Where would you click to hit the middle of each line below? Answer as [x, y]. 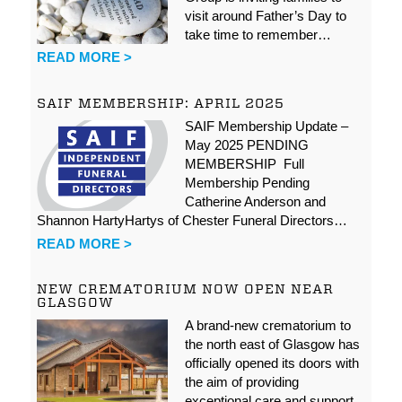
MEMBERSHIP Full [244, 164]
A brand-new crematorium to [267, 326]
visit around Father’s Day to [265, 16]
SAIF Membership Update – [266, 127]
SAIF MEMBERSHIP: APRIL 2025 [161, 103]
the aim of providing [241, 382]
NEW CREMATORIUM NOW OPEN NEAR [186, 289]
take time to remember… [258, 35]
